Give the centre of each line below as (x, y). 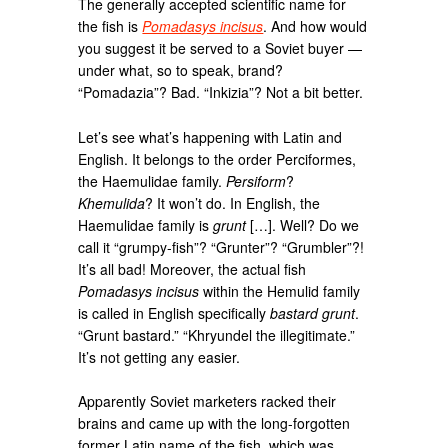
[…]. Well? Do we (303, 224)
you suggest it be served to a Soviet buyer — (220, 47)
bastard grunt (313, 312)
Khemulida (112, 202)
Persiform (256, 180)
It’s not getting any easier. (159, 356)
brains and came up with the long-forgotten (214, 423)
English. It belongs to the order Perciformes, (217, 158)
